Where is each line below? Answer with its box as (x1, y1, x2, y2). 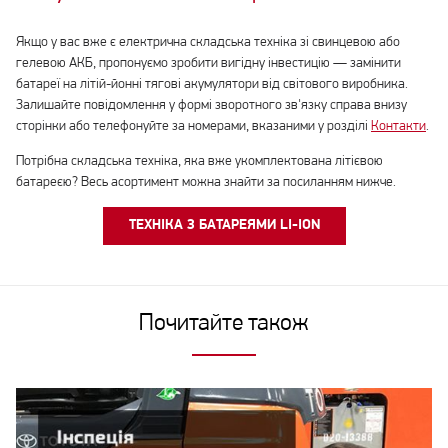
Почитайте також (139, 312, 309, 337)
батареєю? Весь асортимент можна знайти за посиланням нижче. (16, 174, 396, 190)
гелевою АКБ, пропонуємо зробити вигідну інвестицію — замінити (16, 55, 401, 71)
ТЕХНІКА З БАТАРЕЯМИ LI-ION (128, 217, 320, 233)
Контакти (371, 118, 426, 134)
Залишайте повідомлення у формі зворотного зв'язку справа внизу (16, 97, 407, 113)
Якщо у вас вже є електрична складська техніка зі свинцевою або (16, 34, 400, 50)
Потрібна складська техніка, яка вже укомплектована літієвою (16, 153, 383, 169)
